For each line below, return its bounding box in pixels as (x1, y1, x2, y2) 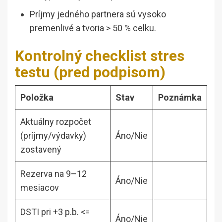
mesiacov (20, 182, 59, 193)
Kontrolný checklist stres (15, 47, 184, 64)
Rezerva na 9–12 (20, 168, 87, 179)
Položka (20, 92, 54, 103)
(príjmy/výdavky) (20, 130, 86, 141)
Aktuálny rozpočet (20, 116, 91, 127)
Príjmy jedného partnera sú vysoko (30, 8, 166, 19)
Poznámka (158, 92, 202, 103)
